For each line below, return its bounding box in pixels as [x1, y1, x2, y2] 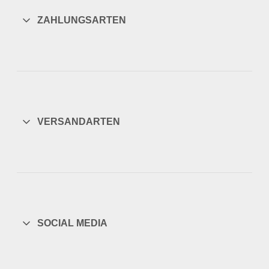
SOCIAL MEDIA [37, 218, 107, 229]
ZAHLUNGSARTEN [37, 15, 126, 26]
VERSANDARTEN [37, 116, 120, 127]
